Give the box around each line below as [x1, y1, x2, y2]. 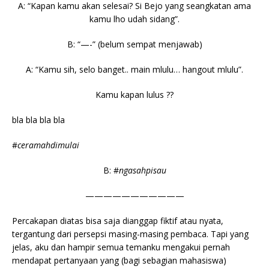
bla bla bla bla [12, 113, 65, 125]
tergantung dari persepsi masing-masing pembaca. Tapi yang [12, 228, 249, 240]
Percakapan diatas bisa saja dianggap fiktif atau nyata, [12, 214, 223, 226]
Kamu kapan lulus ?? [95, 88, 174, 100]
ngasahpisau [118, 164, 166, 176]
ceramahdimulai [17, 139, 79, 151]
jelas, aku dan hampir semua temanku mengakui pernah [12, 241, 230, 253]
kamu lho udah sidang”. [89, 13, 180, 25]
